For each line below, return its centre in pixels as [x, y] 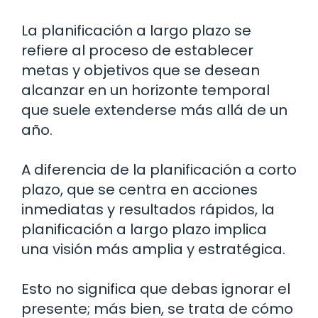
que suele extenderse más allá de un [154, 110]
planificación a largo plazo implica [144, 230]
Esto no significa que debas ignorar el [156, 289]
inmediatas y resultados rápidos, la [148, 210]
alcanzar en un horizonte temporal [146, 91]
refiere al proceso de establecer [137, 51]
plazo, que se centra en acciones [139, 190]
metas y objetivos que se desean [141, 71]
